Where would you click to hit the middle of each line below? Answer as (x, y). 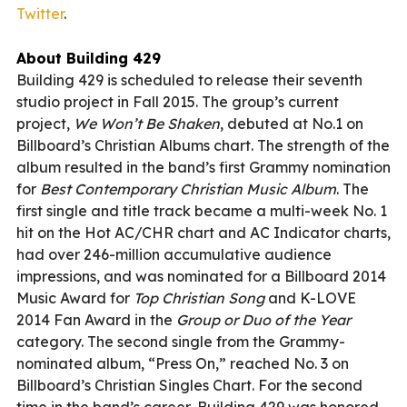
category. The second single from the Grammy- (181, 341)
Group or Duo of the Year (263, 319)
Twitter (40, 13)
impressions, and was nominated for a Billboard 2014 (201, 276)
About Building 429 (89, 58)
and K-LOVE (310, 298)
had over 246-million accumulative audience (174, 254)
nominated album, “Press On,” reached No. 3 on (183, 363)
